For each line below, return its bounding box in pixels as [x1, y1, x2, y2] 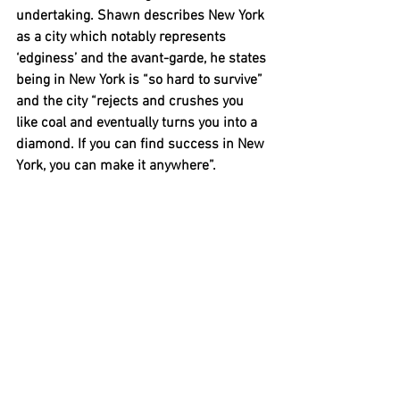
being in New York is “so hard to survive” [16, 71, 266, 90]
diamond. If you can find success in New [16, 136, 268, 154]
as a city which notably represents [16, 29, 229, 47]
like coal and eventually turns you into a [16, 114, 261, 133]
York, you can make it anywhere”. [16, 157, 220, 176]
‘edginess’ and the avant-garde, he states [16, 50, 270, 69]
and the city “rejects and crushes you [16, 93, 247, 112]
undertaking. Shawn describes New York [16, 7, 268, 26]
